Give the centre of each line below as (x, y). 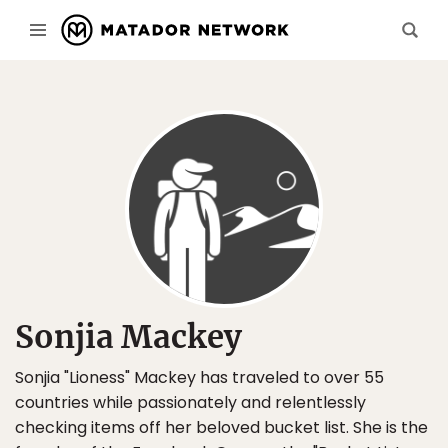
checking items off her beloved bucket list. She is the (221, 427)
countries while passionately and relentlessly (190, 402)
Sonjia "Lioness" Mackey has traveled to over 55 (199, 377)
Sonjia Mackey (128, 336)
